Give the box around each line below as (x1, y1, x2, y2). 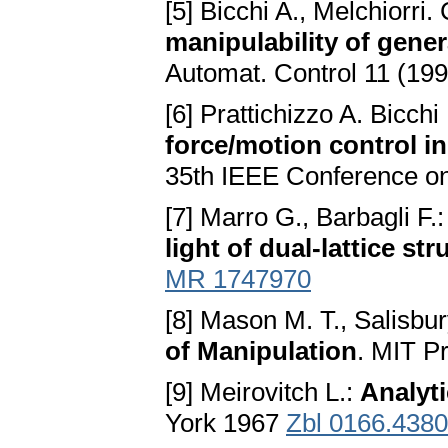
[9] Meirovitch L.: (165, 377, 360, 408)
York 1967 (165, 408, 286, 439)
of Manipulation (165, 336, 357, 367)
